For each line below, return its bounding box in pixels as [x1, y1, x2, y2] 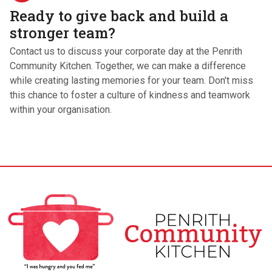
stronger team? [10, 23, 115, 43]
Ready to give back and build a [10, 6, 228, 26]
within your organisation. [10, 104, 112, 116]
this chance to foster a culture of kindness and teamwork [10, 89, 250, 101]
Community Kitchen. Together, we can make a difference [10, 60, 246, 72]
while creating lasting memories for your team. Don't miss [10, 75, 253, 87]
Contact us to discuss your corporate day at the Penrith [10, 46, 242, 58]
